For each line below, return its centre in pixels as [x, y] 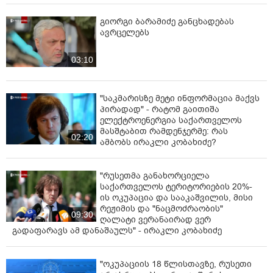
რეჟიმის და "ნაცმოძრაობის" [161, 209]
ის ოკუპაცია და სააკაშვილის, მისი [176, 198]
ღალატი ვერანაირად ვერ [155, 220]
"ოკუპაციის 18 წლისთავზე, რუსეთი [176, 264]
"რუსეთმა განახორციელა [155, 176]
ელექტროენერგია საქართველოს [171, 121]
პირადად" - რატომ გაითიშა [160, 110]
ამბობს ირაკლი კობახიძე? [158, 143]
